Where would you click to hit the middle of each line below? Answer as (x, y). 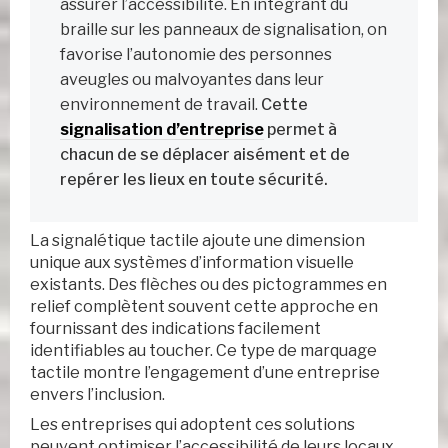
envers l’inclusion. (97, 395)
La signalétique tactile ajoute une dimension (197, 241)
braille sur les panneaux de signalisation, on (223, 30)
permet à (300, 130)
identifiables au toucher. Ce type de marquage (203, 351)
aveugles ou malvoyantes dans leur (192, 80)
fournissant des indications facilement (175, 329)
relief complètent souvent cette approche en (204, 307)
